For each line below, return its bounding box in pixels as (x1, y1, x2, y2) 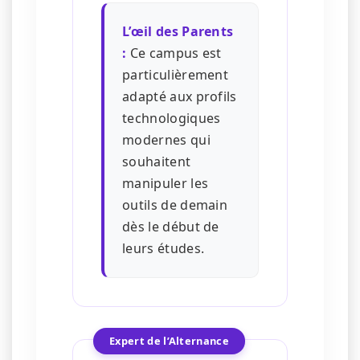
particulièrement (122, 66, 229, 84)
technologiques (122, 109, 221, 128)
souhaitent (122, 153, 191, 171)
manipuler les (122, 174, 209, 193)
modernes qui (122, 131, 211, 149)
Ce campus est (126, 44, 222, 63)
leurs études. (122, 239, 205, 258)
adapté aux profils (122, 88, 237, 106)
